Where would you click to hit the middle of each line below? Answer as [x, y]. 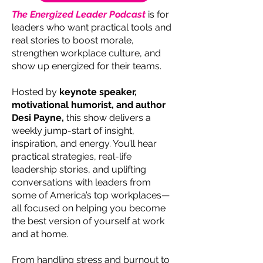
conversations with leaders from [81, 182]
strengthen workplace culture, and [86, 53]
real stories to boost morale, [73, 40]
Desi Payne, [38, 118]
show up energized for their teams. [87, 66]
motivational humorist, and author [89, 105]
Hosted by [36, 92]
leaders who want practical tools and [92, 27]
